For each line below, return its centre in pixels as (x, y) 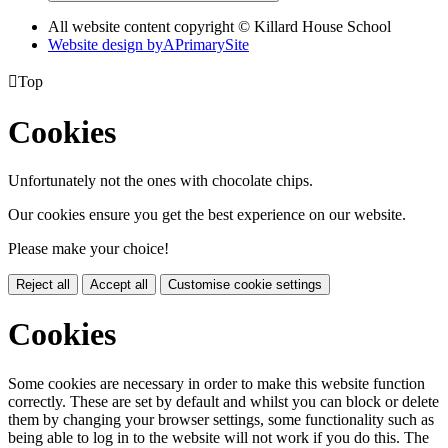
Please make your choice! (88, 248)
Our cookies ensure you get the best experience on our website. (207, 214)
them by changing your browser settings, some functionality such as (221, 419)
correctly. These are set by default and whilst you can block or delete (223, 401)
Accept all (119, 284)
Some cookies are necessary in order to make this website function (216, 383)
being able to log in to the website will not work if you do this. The (218, 437)
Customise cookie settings (245, 284)
